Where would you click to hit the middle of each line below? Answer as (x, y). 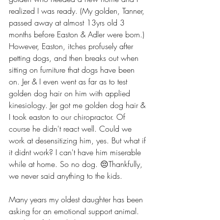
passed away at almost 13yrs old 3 (68, 22)
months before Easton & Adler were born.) (78, 34)
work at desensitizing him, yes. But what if (79, 140)
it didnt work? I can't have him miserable (76, 152)
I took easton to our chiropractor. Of (68, 117)
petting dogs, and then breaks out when (75, 58)
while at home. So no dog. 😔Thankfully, (77, 164)
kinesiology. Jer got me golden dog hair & (78, 105)
